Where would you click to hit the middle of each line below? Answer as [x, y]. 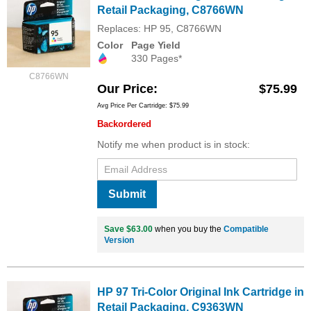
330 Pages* [157, 58]
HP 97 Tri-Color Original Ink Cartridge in [201, 292]
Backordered [124, 124]
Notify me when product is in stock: [174, 145]
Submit [127, 194]
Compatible [246, 229]
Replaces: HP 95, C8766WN [159, 28]
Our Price [125, 89]
